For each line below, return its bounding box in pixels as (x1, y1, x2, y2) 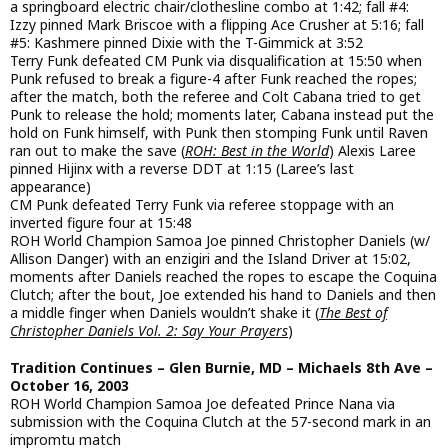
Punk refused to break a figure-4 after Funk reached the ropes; (10, 69, 417, 89)
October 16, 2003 (10, 375, 129, 395)
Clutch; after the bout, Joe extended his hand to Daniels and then (10, 285, 436, 305)
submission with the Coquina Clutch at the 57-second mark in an (10, 411, 431, 431)
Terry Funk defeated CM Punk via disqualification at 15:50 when (10, 51, 422, 71)
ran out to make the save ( (10, 141, 185, 161)
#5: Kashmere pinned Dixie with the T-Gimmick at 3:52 (10, 33, 363, 53)
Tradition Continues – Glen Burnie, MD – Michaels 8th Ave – (10, 357, 433, 377)
